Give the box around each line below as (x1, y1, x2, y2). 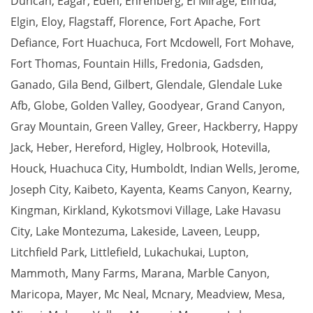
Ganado (10, 77, 52, 93)
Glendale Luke (208, 77, 282, 93)
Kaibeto (74, 182, 115, 198)
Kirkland (63, 203, 106, 219)
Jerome (259, 161, 297, 177)
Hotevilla (221, 140, 268, 156)
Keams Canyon (168, 182, 247, 198)
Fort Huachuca (62, 35, 140, 51)
